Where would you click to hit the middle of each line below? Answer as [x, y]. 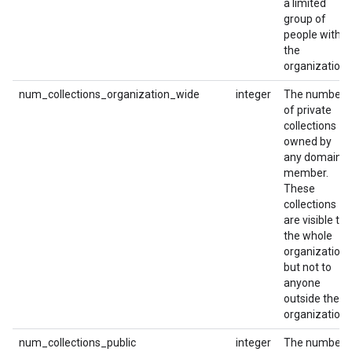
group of [305, 19]
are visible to [315, 220]
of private [308, 110]
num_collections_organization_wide [109, 94]
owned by [308, 141]
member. [306, 173]
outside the [312, 299]
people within [317, 35]
